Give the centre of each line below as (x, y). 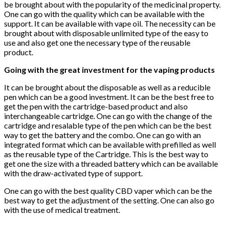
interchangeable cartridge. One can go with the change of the (108, 116)
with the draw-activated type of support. (74, 173)
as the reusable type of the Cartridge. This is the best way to (106, 154)
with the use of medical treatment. (63, 210)
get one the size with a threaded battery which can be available (111, 164)
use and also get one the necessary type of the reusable (97, 43)
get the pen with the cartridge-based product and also (96, 106)
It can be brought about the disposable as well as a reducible (107, 87)
